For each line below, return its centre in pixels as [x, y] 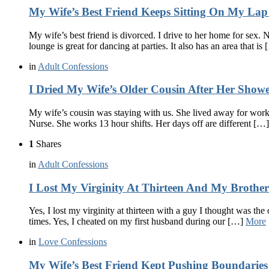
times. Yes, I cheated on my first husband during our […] [137, 222]
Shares [47, 144]
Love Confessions [73, 242]
